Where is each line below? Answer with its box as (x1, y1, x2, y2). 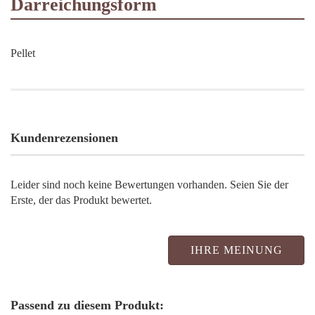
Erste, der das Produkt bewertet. (11, 193, 152, 206)
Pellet (11, 46, 35, 59)
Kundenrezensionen (11, 130, 118, 145)
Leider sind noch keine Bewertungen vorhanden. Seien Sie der (11, 178, 288, 191)
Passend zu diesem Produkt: (11, 297, 164, 312)
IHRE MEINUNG (190, 243, 283, 256)
